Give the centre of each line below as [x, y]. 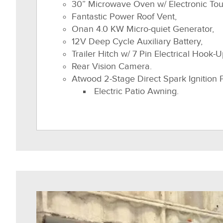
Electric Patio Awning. [135, 91]
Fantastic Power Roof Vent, [124, 17]
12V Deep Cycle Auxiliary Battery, [137, 42]
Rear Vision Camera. [112, 66]
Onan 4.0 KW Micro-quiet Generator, [143, 29]
